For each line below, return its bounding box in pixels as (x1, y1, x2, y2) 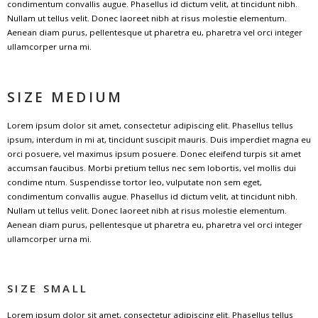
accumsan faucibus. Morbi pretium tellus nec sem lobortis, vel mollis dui (7, 162, 296, 173)
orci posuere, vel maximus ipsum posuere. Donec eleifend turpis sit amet (7, 148, 301, 159)
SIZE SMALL (7, 280, 89, 295)
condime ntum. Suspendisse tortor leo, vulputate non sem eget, (7, 176, 262, 187)
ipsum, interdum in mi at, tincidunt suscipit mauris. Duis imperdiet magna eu (7, 133, 311, 145)
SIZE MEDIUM (7, 87, 124, 106)
